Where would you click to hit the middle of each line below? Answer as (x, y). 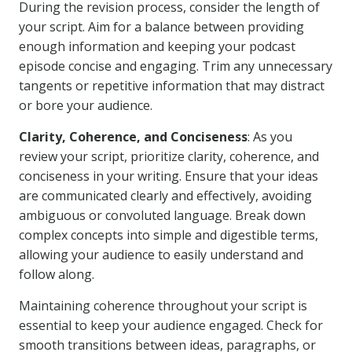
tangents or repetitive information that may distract (172, 86)
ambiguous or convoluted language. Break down (162, 215)
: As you (270, 137)
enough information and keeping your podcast (157, 46)
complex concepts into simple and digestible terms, (169, 235)
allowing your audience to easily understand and (161, 255)
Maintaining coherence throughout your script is (163, 306)
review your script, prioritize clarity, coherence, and (169, 156)
